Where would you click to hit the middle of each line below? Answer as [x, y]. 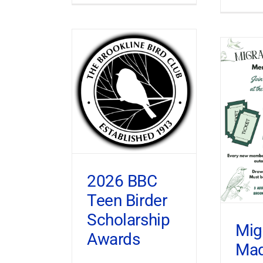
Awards [113, 239]
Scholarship [128, 220]
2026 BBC [122, 181]
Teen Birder [127, 200]
